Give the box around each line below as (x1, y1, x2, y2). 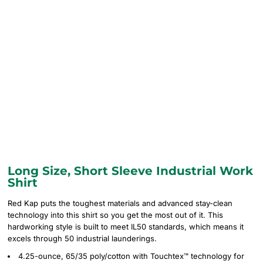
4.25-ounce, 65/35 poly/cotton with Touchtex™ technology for (18, 251, 244, 261)
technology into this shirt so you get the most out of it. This (8, 210, 223, 220)
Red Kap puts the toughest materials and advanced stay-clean (8, 198, 232, 208)
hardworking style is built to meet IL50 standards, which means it (8, 222, 244, 231)
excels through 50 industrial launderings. (8, 234, 157, 243)
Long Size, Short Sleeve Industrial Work (8, 164, 253, 178)
